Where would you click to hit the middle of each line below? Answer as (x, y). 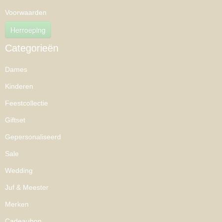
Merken (17, 204)
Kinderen (19, 86)
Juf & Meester (27, 188)
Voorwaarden (26, 12)
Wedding (19, 171)
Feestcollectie (27, 103)
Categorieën (32, 48)
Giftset (15, 120)
